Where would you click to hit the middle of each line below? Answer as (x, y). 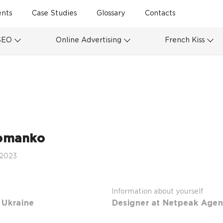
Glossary (111, 14)
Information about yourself (157, 192)
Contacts (160, 14)
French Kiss (185, 40)
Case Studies (54, 14)
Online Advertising (88, 40)
